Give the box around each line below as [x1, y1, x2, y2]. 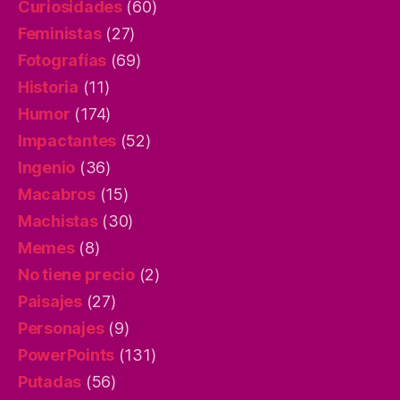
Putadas [18, 372, 82, 391]
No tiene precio [18, 265, 135, 284]
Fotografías [18, 51, 107, 70]
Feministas [18, 24, 102, 43]
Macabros [18, 185, 96, 204]
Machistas [18, 212, 98, 230]
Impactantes [18, 131, 117, 150]
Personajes [18, 319, 104, 337]
